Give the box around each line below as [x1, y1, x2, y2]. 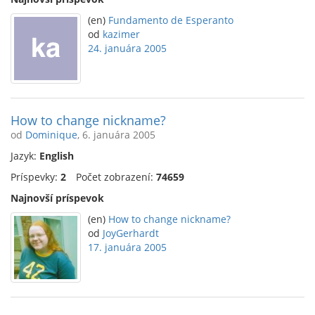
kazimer [103, 27, 140, 41]
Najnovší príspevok [11, 191, 104, 205]
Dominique [25, 128, 77, 141]
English [39, 149, 74, 162]
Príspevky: [11, 170, 60, 184]
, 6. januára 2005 [77, 128, 155, 141]
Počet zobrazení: [76, 170, 156, 184]
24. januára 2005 [88, 41, 167, 55]
